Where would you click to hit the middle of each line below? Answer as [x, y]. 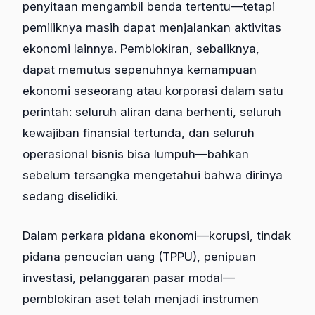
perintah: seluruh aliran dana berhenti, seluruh [152, 112]
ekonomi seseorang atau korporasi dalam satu [153, 91]
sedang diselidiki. [70, 197]
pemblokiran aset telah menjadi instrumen [141, 298]
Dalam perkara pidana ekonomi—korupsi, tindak [157, 235]
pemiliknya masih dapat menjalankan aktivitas [152, 28]
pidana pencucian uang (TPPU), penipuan [139, 256]
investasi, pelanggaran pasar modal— [129, 277]
